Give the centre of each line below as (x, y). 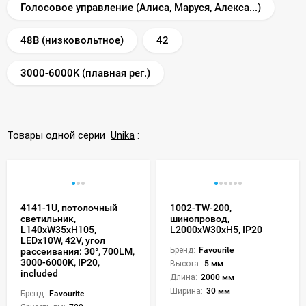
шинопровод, (200, 218)
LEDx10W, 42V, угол (63, 240)
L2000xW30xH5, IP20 (216, 229)
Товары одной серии (59, 135)
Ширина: (186, 291)
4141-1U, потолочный (69, 207)
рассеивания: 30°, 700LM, (78, 251)
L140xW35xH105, (58, 229)
